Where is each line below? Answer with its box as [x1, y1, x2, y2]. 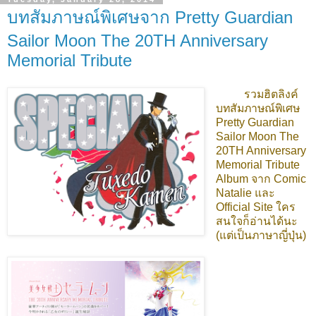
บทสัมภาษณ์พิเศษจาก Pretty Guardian [7, 8, 293, 28]
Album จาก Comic [215, 172, 306, 185]
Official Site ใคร [215, 200, 296, 213]
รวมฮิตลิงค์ [243, 87, 298, 100]
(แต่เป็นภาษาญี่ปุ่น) [215, 229, 306, 241]
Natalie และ [215, 186, 275, 199]
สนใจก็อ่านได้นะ [215, 214, 298, 227]
